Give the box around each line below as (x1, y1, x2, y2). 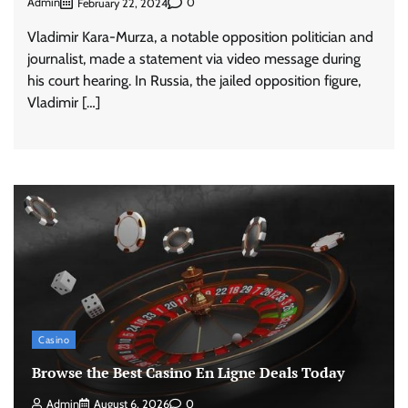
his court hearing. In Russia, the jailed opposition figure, (27, 71, 361, 89)
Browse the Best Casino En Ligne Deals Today (32, 362, 344, 382)
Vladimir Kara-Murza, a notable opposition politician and (27, 27, 373, 46)
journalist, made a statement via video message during (27, 49, 361, 67)
